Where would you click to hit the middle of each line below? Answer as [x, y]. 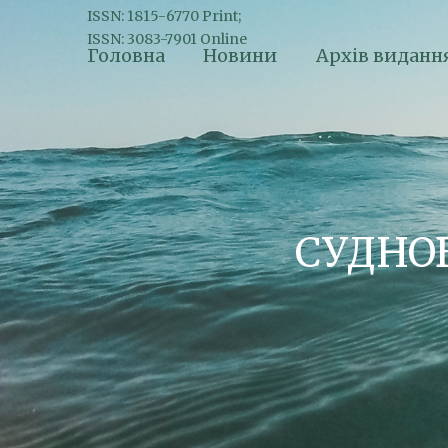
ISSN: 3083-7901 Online [167, 39]
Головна [126, 55]
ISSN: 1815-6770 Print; [164, 16]
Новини [240, 55]
